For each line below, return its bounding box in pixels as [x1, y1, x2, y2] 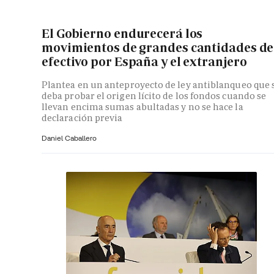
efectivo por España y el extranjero [42, 54, 247, 70]
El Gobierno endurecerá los [42, 26, 203, 42]
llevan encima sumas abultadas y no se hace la [42, 100, 243, 113]
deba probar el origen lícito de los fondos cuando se [42, 89, 267, 102]
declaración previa [42, 111, 123, 124]
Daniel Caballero [42, 133, 97, 143]
